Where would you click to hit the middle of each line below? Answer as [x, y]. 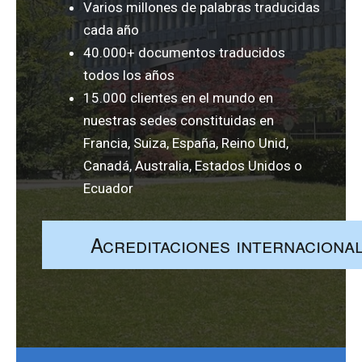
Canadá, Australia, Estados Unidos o [193, 166]
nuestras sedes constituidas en [179, 120]
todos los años [129, 75]
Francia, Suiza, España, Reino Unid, [186, 143]
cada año [111, 30]
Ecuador [108, 188]
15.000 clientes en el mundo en [178, 98]
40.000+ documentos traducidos [184, 53]
